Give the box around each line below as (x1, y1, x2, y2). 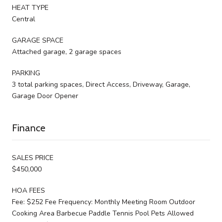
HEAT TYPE (12, 2, 49, 12)
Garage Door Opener (12, 91, 78, 101)
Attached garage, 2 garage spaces (12, 47, 121, 56)
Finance (12, 121, 45, 134)
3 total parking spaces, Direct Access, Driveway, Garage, (12, 79, 190, 89)
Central (12, 14, 35, 24)
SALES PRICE (12, 153, 54, 163)
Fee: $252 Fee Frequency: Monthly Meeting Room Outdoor (12, 197, 195, 207)
